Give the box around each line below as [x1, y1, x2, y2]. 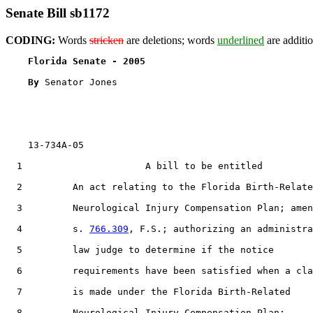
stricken [89, 34, 124, 46]
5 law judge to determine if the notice [6, 244, 274, 255]
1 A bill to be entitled [6, 160, 263, 171]
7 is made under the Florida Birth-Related [6, 286, 291, 297]
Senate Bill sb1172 [6, 6, 110, 20]
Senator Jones [45, 76, 117, 87]
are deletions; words [124, 34, 217, 46]
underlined [217, 34, 264, 46]
